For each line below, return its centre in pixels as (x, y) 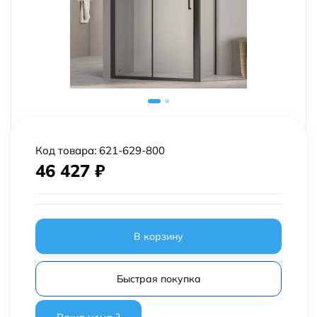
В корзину (158, 236)
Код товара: (67, 150)
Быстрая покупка (158, 279)
